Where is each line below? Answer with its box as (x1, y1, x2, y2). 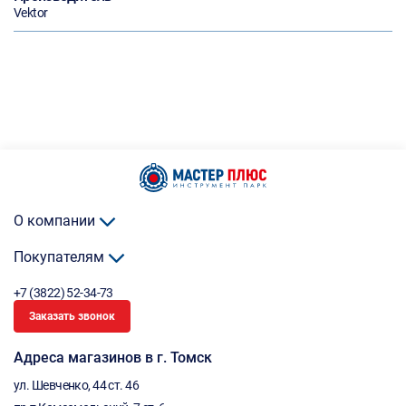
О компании (14, 212, 99, 229)
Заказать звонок (29, 310, 115, 323)
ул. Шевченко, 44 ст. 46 (14, 378, 140, 392)
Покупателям (14, 248, 108, 266)
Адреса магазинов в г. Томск (14, 349, 212, 366)
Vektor (14, 5, 48, 20)
